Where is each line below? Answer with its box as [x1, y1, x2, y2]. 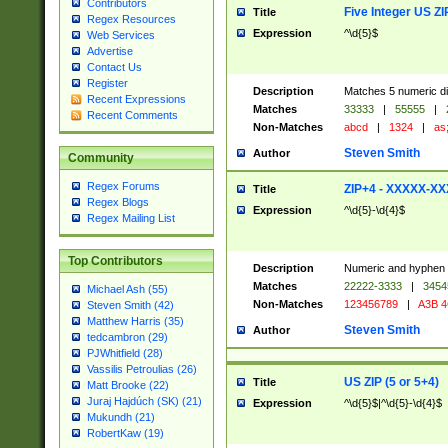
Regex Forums [86, 180, 160, 193]
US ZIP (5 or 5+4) [343, 375, 439, 389]
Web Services [86, 29, 155, 42]
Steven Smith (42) [86, 299, 174, 312]
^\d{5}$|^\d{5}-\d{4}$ [343, 397, 442, 409]
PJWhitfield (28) [86, 347, 163, 360]
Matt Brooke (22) [86, 379, 169, 392]
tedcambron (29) [86, 331, 168, 344]
